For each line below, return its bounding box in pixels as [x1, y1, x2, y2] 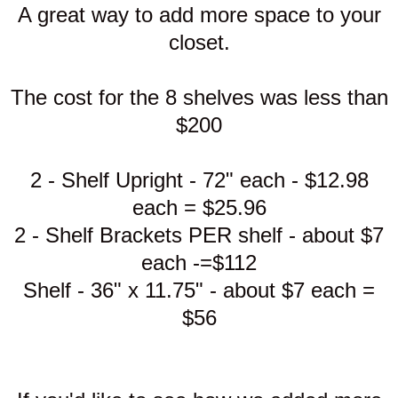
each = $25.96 [131, 195, 267, 220]
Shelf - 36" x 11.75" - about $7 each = [23, 278, 375, 303]
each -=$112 [141, 251, 257, 275]
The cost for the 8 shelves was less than [10, 85, 388, 110]
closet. [168, 30, 230, 55]
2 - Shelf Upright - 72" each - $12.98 [29, 168, 369, 193]
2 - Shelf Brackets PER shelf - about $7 [14, 223, 384, 248]
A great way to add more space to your [17, 3, 381, 28]
